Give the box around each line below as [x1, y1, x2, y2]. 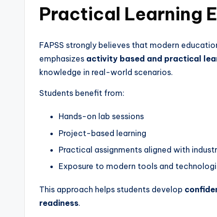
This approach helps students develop [39, 185, 185, 195]
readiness [39, 198, 78, 208]
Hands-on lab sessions [59, 111, 144, 122]
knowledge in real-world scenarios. [39, 67, 173, 77]
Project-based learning [59, 128, 146, 138]
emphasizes [39, 54, 86, 64]
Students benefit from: [39, 88, 124, 98]
